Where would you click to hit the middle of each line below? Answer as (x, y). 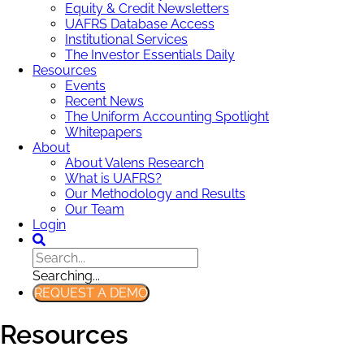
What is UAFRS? (113, 178)
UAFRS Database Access (140, 24)
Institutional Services (126, 39)
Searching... (66, 275)
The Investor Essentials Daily (150, 54)
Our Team (95, 209)
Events (85, 85)
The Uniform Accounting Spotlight (167, 116)
